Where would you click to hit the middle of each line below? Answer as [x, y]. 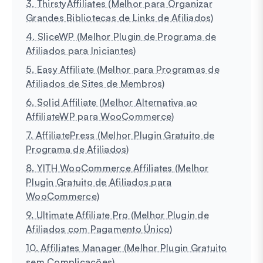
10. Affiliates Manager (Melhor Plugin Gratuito [127, 247]
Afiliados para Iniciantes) [81, 50]
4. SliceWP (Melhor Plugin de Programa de [121, 36]
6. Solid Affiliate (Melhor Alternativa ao [112, 102]
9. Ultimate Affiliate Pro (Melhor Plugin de [117, 215]
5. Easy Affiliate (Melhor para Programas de [123, 69]
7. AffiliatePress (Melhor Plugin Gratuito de [120, 135]
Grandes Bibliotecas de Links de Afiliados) [120, 17]
